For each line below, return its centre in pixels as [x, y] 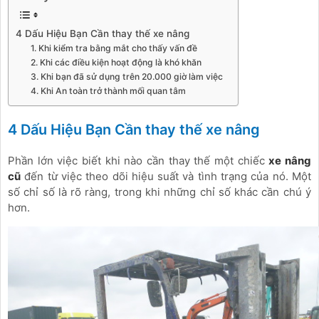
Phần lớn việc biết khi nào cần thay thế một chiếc [138, 160]
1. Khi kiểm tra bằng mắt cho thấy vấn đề [114, 48]
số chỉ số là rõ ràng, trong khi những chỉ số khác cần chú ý [159, 192]
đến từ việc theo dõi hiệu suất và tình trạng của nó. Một [166, 176]
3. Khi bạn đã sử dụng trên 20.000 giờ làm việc [127, 77]
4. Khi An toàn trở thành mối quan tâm [109, 91]
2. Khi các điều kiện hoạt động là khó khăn [116, 63]
